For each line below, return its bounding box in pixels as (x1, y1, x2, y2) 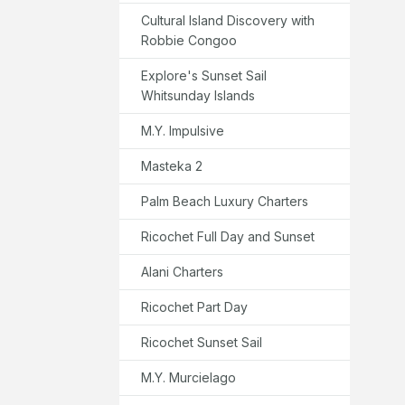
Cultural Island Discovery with (141, 12, 315, 28)
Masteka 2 (141, 157, 202, 174)
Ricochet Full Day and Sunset (141, 228, 315, 244)
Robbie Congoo (141, 32, 237, 48)
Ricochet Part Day (141, 298, 248, 315)
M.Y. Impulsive (141, 122, 224, 138)
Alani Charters (141, 263, 223, 279)
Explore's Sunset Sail (141, 67, 267, 83)
